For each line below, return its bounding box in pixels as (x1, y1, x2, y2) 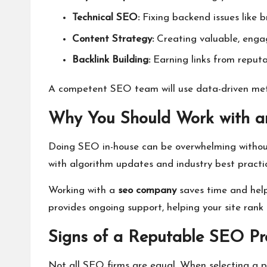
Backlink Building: (72, 55, 150, 66)
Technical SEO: (72, 13, 139, 23)
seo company (118, 185, 176, 196)
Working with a (48, 185, 115, 196)
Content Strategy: (72, 33, 154, 44)
